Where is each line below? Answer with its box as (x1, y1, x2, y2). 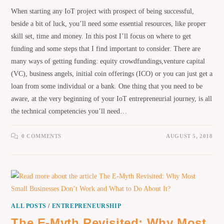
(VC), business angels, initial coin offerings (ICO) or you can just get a (11, 70, 213, 78)
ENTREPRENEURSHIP (51, 202, 121, 210)
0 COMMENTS (21, 133, 62, 139)
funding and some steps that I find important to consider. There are (11, 45, 201, 53)
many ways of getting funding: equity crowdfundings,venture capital (11, 57, 205, 65)
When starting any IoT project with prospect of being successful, (11, 7, 194, 15)
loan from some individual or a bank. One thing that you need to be (11, 82, 203, 90)
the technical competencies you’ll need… (11, 107, 127, 115)
